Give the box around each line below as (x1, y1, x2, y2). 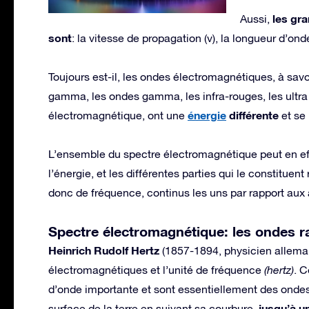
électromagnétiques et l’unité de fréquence (48, 263, 264, 276)
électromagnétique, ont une (48, 108, 188, 121)
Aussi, (240, 12, 272, 25)
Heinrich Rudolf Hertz (48, 243, 159, 257)
